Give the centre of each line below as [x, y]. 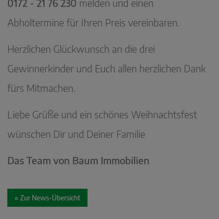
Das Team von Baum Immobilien [78, 160]
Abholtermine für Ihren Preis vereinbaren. [93, 22]
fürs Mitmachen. [41, 88]
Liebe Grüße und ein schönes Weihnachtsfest [102, 114]
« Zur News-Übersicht [47, 198]
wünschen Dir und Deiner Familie [76, 134]
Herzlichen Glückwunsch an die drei [81, 49]
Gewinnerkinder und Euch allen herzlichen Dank [107, 68]
